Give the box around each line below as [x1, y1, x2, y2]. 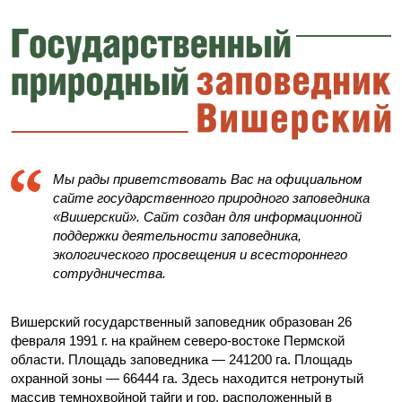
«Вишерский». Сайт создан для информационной [53, 209, 362, 225]
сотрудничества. [53, 266, 166, 282]
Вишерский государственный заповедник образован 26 [11, 314, 352, 330]
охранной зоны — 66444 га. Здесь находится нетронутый [11, 371, 363, 387]
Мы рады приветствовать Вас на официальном [53, 171, 362, 188]
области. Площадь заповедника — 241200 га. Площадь [11, 352, 353, 368]
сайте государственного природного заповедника [53, 190, 370, 206]
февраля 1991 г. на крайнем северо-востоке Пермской [11, 333, 345, 349]
